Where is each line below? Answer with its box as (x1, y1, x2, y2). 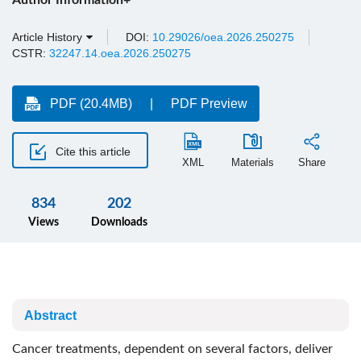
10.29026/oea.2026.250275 (152, 31, 294, 44)
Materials (230, 156, 274, 168)
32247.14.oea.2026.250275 (49, 47, 191, 60)
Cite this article (52, 144, 131, 158)
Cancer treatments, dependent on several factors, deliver (12, 342, 333, 355)
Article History (12, 31, 82, 44)
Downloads (91, 217, 147, 228)
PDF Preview (171, 97, 247, 110)
